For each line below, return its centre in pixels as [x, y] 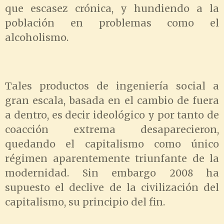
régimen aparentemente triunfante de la [112, 159]
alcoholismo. [37, 38]
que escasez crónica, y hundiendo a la [112, 9]
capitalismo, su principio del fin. [85, 202]
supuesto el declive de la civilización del [112, 188]
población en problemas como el [112, 23]
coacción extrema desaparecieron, [112, 130]
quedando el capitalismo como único [112, 144]
